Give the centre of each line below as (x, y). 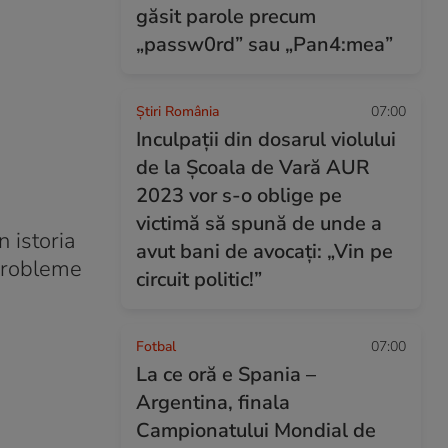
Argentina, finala (213, 402)
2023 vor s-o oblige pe (239, 195)
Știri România (177, 111)
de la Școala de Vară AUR (253, 167)
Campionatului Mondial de (256, 430)
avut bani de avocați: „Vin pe (264, 251)
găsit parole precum (226, 16)
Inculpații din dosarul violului (266, 139)
